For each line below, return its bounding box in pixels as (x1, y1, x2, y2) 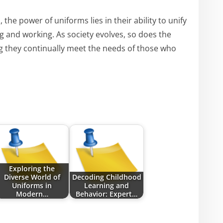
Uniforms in (12, 180, 52, 190)
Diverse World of (3, 172, 60, 182)
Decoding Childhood (72, 172, 141, 182)
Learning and (84, 180, 129, 190)
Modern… (15, 189, 48, 199)
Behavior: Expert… (76, 189, 137, 199)
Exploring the (9, 163, 55, 173)
